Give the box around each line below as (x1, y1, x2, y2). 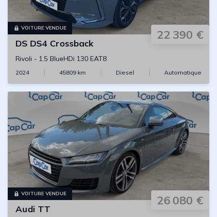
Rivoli (15, 54, 32, 63)
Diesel (116, 69, 134, 76)
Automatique (164, 69, 201, 76)
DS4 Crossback (30, 38, 93, 49)
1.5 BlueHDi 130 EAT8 (39, 54, 107, 63)
